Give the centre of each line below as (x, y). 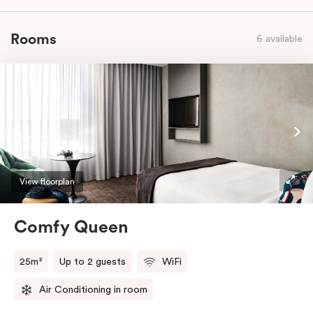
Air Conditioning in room (93, 290)
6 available (279, 39)
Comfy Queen (71, 227)
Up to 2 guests (93, 262)
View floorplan (47, 181)
